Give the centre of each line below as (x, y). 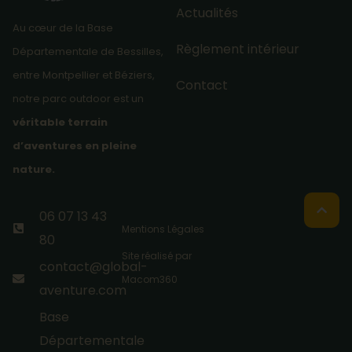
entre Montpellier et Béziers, (84, 75)
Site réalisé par (156, 255)
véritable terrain (60, 122)
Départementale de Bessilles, (88, 51)
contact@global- (93, 266)
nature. (34, 169)
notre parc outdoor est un (78, 98)
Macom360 (149, 279)
